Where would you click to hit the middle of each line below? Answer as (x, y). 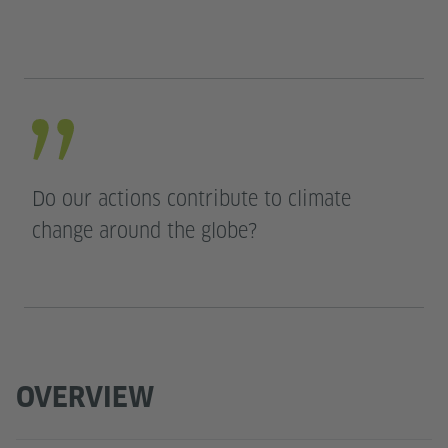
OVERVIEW (85, 397)
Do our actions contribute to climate (191, 199)
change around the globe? (144, 231)
